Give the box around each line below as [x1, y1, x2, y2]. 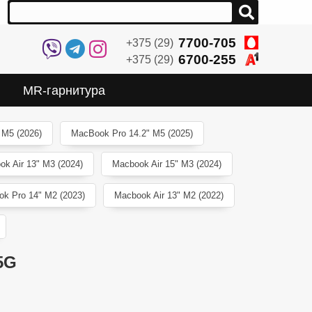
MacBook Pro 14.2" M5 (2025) [70, 127, 193, 139]
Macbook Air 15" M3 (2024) [111, 159, 221, 170]
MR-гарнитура [23, 83, 106, 97]
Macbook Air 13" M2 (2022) [114, 190, 224, 201]
